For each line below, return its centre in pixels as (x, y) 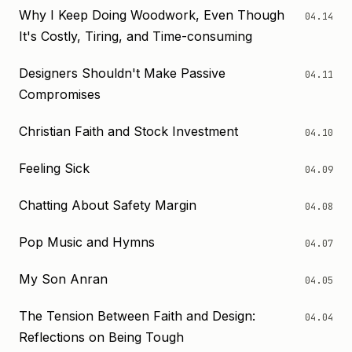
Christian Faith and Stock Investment (128, 131)
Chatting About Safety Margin (108, 205)
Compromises (60, 94)
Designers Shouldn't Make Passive (122, 73)
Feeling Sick (54, 168)
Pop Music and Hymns (87, 242)
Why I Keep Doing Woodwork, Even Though (152, 15)
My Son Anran (63, 279)
